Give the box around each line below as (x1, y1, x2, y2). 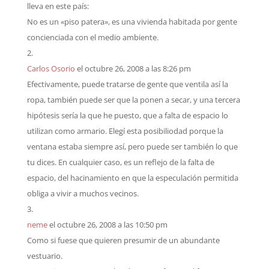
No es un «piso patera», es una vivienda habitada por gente (26, 16, 237, 27)
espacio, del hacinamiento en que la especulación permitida (26, 172, 238, 183)
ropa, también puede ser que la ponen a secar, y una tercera (26, 94, 240, 105)
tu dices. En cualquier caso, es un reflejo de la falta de (26, 157, 214, 168)
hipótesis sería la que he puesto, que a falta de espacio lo (26, 110, 228, 121)
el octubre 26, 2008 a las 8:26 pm (76, 63, 191, 74)
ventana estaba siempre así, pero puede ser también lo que (26, 141, 238, 152)
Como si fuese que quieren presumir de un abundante (26, 235, 220, 246)
